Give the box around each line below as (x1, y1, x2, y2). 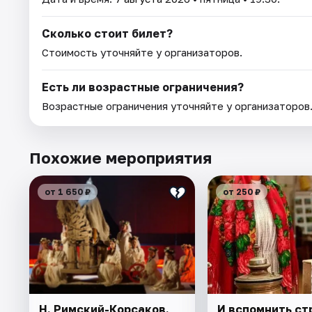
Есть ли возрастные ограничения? (42, 79, 244, 94)
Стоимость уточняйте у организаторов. (42, 45, 242, 58)
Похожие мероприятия (29, 148, 212, 167)
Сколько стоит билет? (42, 26, 173, 40)
